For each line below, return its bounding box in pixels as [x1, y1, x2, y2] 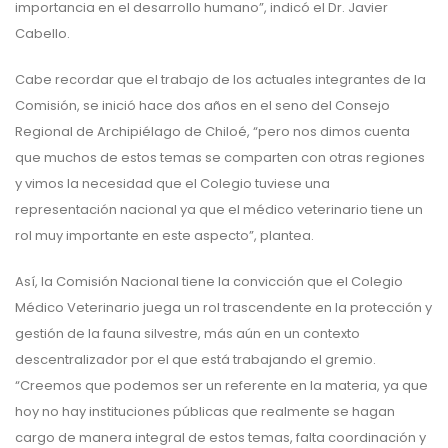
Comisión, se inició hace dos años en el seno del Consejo [15, 96, 390, 116]
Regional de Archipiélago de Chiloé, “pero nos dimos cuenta [15, 122, 410, 142]
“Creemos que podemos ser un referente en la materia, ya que [15, 376, 428, 396]
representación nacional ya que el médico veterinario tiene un [15, 200, 423, 220]
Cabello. [15, 24, 70, 44]
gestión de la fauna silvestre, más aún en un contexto [15, 324, 360, 344]
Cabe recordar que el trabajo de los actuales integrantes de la [15, 70, 426, 90]
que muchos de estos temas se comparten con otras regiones [15, 148, 425, 168]
